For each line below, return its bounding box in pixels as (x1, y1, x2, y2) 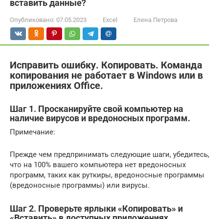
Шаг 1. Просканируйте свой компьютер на (10, 104, 183, 114)
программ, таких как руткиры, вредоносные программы (10, 171, 204, 179)
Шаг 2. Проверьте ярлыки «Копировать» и (10, 203, 183, 214)
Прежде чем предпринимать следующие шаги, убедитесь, (10, 150, 209, 159)
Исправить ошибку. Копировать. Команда (10, 60, 202, 71)
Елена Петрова (133, 16, 177, 23)
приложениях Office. (10, 80, 103, 91)
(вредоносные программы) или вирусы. (10, 181, 150, 190)
